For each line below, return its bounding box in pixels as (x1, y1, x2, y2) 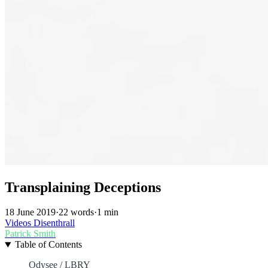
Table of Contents (14, 239, 82, 250)
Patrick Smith (5, 229, 56, 239)
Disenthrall (33, 218, 75, 229)
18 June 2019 (5, 207, 56, 218)
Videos (5, 218, 33, 229)
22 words (59, 207, 94, 218)
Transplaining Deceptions (5, 179, 161, 195)
